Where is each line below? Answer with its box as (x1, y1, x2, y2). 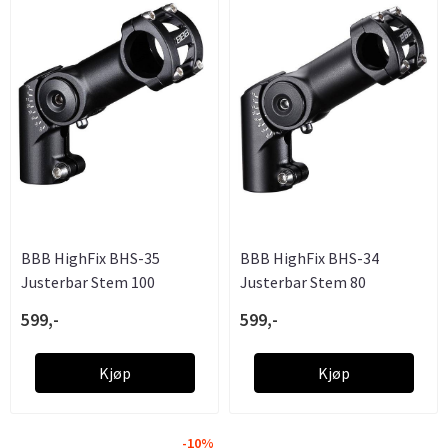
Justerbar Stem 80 (240, 271, 366, 292)
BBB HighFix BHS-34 (240, 247, 379, 268)
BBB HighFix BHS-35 (21, 247, 160, 268)
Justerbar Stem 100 (21, 271, 155, 292)
